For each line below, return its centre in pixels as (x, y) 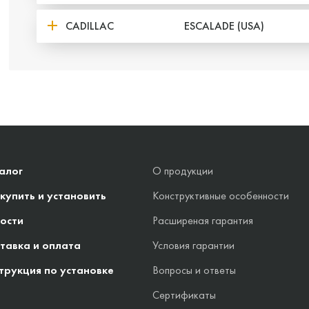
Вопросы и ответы (194, 270)
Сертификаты (184, 295)
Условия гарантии (193, 245)
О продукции (183, 171)
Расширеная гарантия (203, 220)
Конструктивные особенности (221, 196)
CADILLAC (89, 26)
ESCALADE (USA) (224, 26)
